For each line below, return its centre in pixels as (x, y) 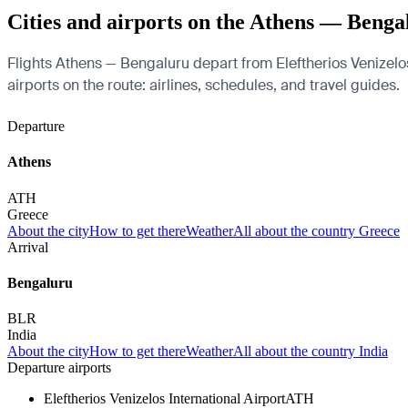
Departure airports (59, 368)
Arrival (28, 247)
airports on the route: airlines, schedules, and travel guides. (204, 85)
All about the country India (311, 352)
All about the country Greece (316, 230)
